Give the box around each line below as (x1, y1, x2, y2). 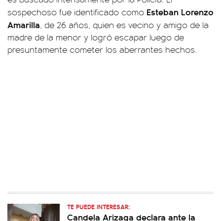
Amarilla (7, 18, 40, 31)
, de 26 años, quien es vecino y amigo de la (40, 19, 209, 31)
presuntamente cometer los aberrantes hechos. (7, 43, 197, 56)
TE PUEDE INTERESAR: (67, 202, 130, 212)
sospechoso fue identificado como (7, 6, 147, 18)
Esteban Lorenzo (147, 5, 214, 18)
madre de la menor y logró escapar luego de (7, 31, 184, 43)
